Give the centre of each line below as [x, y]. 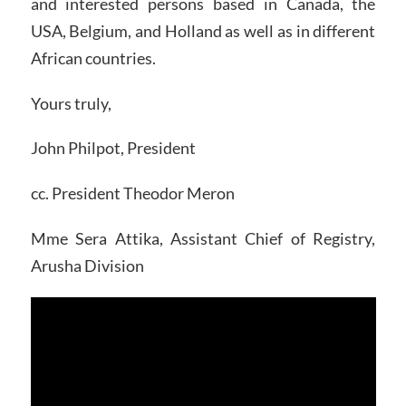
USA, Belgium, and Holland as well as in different [203, 30]
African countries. [93, 58]
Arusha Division [87, 266]
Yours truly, [71, 103]
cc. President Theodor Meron [132, 193]
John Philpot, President [113, 148]
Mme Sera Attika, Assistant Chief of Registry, [203, 238]
